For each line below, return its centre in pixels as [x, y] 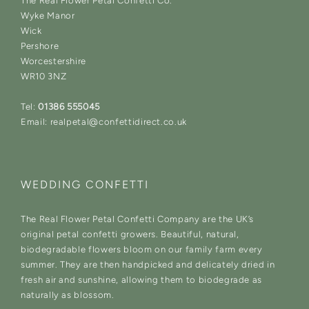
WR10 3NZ [43, 77]
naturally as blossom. [67, 295]
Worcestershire [53, 61]
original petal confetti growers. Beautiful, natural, [130, 235]
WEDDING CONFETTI [84, 185]
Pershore [40, 46]
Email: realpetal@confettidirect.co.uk [104, 122]
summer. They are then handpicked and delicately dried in [148, 265]
